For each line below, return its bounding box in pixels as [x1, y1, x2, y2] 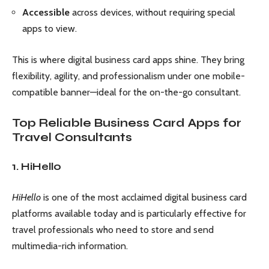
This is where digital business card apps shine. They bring [12, 54, 244, 65]
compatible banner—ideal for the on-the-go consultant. [12, 86, 241, 98]
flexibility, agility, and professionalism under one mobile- [12, 70, 245, 82]
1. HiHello [12, 160, 61, 173]
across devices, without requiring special [70, 6, 235, 18]
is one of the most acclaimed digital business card [41, 191, 247, 203]
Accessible [22, 6, 70, 18]
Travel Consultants [12, 130, 132, 144]
